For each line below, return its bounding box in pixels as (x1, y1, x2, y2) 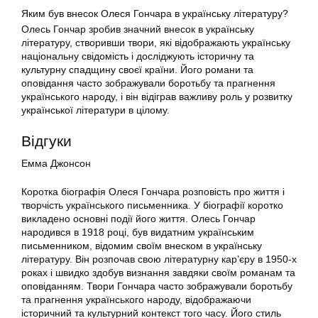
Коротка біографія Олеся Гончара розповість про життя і (21, 186, 285, 198)
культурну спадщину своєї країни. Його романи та (21, 64, 253, 76)
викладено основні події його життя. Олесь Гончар (21, 213, 256, 225)
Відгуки (21, 133, 72, 150)
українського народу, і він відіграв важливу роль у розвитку (21, 91, 292, 103)
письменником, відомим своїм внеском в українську (21, 240, 262, 252)
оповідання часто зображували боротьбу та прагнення (21, 77, 275, 89)
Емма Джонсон (21, 158, 91, 170)
